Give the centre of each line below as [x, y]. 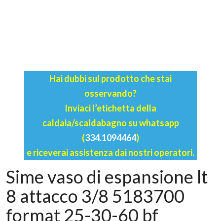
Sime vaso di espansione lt [107, 176]
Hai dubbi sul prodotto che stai [110, 78]
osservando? [110, 93]
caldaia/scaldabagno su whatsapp [110, 123]
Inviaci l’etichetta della [110, 108]
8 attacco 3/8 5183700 [95, 196]
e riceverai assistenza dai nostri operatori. [110, 152]
